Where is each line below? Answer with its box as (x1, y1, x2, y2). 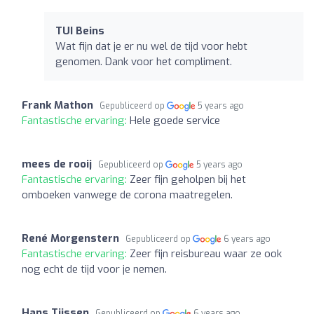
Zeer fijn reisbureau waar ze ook (130, 246, 282, 261)
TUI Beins (55, 23, 104, 38)
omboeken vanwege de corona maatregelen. (22, 187, 233, 202)
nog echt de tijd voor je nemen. (22, 261, 167, 276)
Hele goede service (130, 113, 220, 128)
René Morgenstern (22, 231, 119, 245)
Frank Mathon (22, 97, 93, 112)
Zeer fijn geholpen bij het (130, 172, 246, 186)
